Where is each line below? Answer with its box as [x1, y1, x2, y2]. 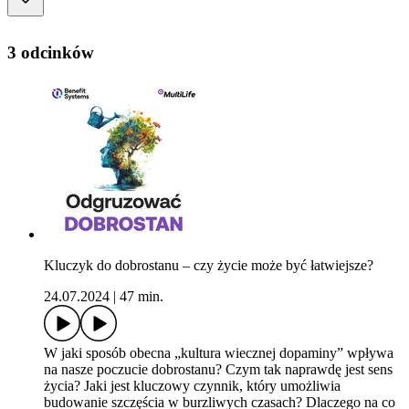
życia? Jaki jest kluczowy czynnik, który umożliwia [44, 378, 341, 394]
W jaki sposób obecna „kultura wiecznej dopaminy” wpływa [44, 345, 393, 362]
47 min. [120, 288, 163, 305]
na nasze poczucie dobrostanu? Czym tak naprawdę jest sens [44, 362, 393, 378]
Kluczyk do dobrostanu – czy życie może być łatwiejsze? [44, 257, 373, 274]
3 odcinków [7, 42, 94, 62]
